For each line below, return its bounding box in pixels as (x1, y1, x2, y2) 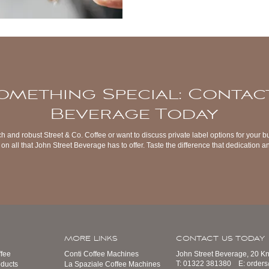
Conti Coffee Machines (64, 250, 139, 258)
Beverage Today (50, 104, 219, 125)
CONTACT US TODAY (175, 234, 265, 243)
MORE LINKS (64, 234, 118, 243)
